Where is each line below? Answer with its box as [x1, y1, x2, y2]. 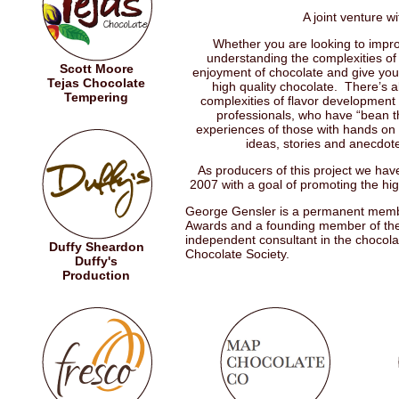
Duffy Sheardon [48, 240, 144, 254]
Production [62, 268, 130, 282]
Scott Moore [59, 61, 134, 76]
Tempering [64, 90, 128, 104]
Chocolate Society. [185, 247, 289, 261]
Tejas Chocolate [47, 76, 145, 90]
